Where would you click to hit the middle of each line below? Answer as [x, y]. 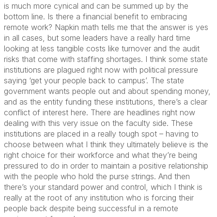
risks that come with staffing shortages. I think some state [106, 59]
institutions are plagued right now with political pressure [101, 70]
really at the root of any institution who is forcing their [99, 197]
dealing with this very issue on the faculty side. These [98, 123]
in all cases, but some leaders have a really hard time [97, 38]
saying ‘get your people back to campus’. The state [94, 80]
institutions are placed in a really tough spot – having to [101, 133]
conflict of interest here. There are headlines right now [100, 112]
